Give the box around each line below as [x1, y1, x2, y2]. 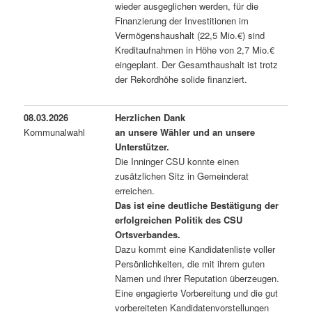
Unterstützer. [115, 139, 170, 153]
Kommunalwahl [24, 125, 86, 139]
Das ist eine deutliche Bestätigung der [115, 198, 279, 212]
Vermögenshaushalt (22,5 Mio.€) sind [115, 28, 265, 42]
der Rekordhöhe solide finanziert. [115, 72, 248, 86]
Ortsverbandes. [115, 227, 181, 241]
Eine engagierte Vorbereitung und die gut [115, 286, 279, 299]
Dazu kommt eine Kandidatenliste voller [115, 242, 276, 256]
